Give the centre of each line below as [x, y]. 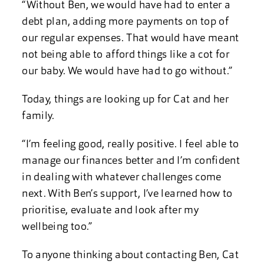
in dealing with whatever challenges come [122, 178]
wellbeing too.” [57, 227]
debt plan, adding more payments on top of [126, 22]
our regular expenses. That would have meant [131, 39]
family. [38, 116]
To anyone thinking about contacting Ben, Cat [131, 255]
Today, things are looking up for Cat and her [126, 100]
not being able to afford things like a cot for [126, 55]
